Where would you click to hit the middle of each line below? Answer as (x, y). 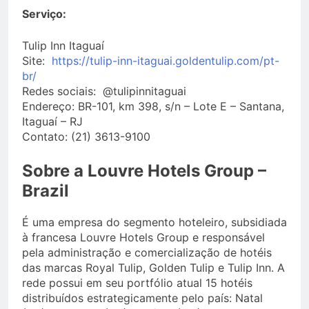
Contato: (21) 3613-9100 (90, 136)
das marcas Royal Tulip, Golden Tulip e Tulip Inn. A (153, 267)
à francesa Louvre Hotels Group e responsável (143, 237)
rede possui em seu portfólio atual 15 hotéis (137, 282)
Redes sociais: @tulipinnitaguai (104, 91)
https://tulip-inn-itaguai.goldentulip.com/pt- (166, 60)
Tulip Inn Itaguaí (63, 45)
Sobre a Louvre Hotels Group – (144, 170)
